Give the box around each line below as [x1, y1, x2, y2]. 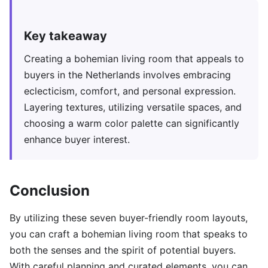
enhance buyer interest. [24, 133, 130, 146]
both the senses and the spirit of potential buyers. [10, 244, 236, 257]
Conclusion [10, 182, 90, 200]
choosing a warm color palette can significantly [24, 117, 239, 130]
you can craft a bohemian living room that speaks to [10, 228, 248, 240]
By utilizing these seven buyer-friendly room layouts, [10, 212, 248, 224]
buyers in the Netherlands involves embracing [24, 69, 231, 81]
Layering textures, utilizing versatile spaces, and [24, 101, 242, 114]
